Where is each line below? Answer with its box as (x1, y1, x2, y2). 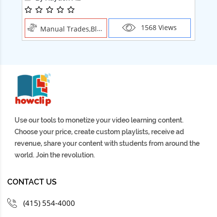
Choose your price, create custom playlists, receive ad (15, 128, 184, 136)
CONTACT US (7, 177, 57, 187)
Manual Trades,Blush (40, 24, 97, 34)
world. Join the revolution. (15, 151, 95, 159)
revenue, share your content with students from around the (15, 139, 200, 148)
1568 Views (139, 22, 177, 32)
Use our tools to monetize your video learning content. (15, 116, 184, 124)
